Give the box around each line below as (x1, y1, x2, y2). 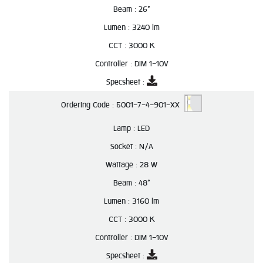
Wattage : (106, 159, 140, 171)
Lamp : (113, 122, 137, 134)
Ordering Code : (61, 99, 116, 112)
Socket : (110, 140, 139, 153)
